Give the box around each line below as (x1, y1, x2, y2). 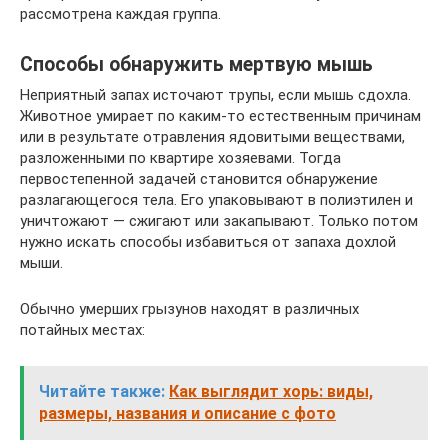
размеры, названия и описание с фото (39, 404, 336, 423)
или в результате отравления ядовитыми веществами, (20, 128, 405, 146)
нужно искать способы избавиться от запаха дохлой (20, 233, 396, 251)
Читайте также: (39, 382, 165, 401)
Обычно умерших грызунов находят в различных (20, 300, 359, 318)
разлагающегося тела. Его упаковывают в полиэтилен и (20, 191, 413, 209)
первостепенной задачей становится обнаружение (20, 170, 378, 188)
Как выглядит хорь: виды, (169, 382, 373, 401)
